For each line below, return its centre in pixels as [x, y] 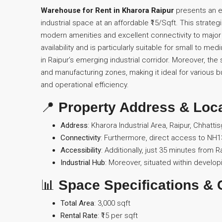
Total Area [77, 203]
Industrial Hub [83, 163]
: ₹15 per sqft [118, 216]
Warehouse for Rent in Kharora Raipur [107, 10]
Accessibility [81, 150]
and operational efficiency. [85, 85]
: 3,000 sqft [112, 203]
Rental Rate [79, 216]
